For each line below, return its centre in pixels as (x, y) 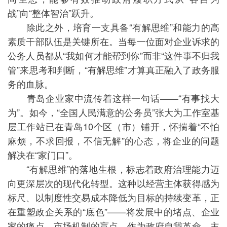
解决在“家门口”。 (43, 155)
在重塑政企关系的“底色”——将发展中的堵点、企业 (113, 211)
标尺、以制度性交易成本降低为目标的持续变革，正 (113, 197)
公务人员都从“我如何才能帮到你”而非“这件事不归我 (113, 55)
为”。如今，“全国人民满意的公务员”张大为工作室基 (113, 112)
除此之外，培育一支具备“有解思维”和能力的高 (113, 27)
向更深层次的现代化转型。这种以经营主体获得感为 (113, 183)
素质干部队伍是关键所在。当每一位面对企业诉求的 (113, 41)
